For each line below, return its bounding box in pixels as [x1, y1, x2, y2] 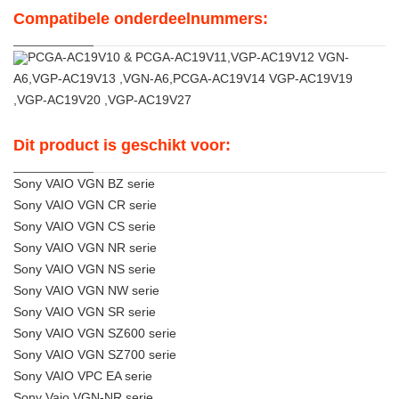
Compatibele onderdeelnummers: [13, 10, 268, 28]
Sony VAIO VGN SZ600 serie [13, 326, 176, 340]
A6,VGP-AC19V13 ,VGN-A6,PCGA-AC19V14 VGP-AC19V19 [13, 71, 353, 85]
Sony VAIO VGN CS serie [13, 219, 156, 233]
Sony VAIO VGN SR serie [13, 305, 156, 319]
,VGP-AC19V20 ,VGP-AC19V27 [13, 93, 191, 107]
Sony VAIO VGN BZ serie [13, 176, 155, 191]
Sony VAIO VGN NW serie [13, 283, 159, 297]
